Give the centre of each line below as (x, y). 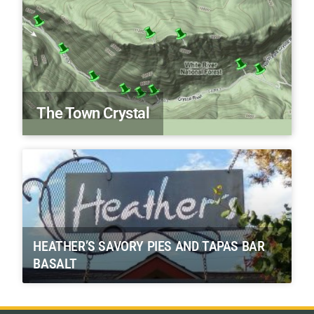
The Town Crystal (93, 113)
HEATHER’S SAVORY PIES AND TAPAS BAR (149, 246)
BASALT (55, 264)
